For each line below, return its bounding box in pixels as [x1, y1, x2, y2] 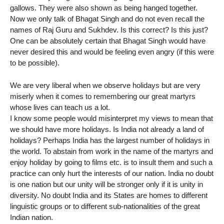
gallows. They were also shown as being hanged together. [10, 3, 197, 12]
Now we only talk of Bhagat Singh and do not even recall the [10, 14, 204, 23]
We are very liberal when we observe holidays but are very [10, 81, 200, 90]
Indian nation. [10, 213, 53, 222]
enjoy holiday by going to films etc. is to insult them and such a [10, 158, 212, 167]
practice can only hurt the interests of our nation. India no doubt [10, 169, 213, 178]
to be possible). [10, 58, 59, 67]
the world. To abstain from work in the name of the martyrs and [10, 147, 213, 156]
